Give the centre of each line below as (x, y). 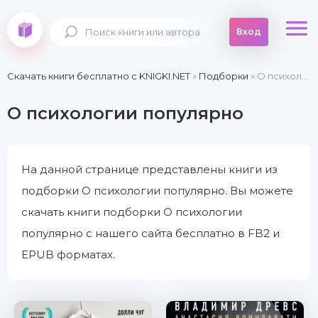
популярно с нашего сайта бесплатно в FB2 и (150, 233)
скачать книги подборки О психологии (132, 212)
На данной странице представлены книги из (149, 169)
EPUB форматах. (68, 254)
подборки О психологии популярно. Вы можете (157, 191)
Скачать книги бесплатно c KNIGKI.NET (99, 76)
